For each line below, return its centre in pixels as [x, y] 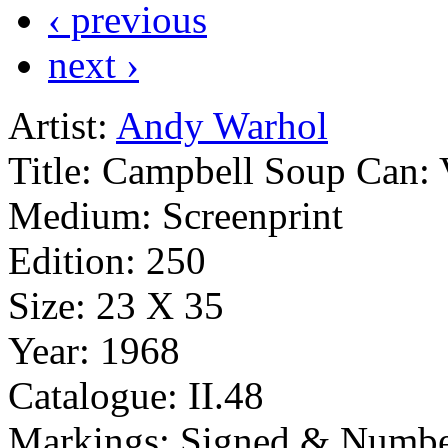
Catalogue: [93, 395]
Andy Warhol [222, 125]
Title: [50, 170]
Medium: [80, 215]
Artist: [58, 125]
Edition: [72, 260]
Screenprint [252, 215]
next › [93, 64]
